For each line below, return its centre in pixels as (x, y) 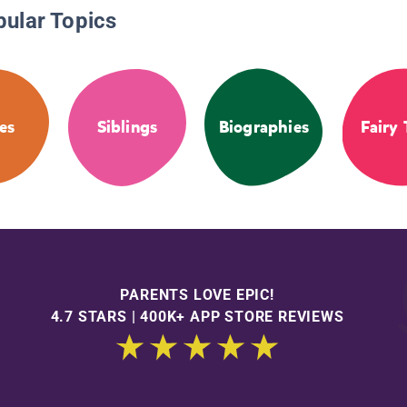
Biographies (263, 128)
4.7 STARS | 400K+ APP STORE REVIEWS (197, 316)
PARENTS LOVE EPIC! (197, 294)
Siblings (127, 128)
